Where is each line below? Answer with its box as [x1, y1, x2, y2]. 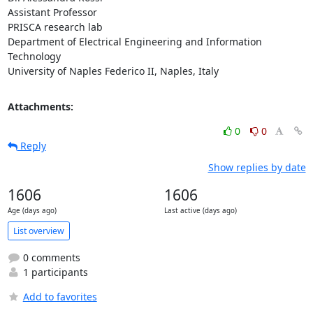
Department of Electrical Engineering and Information [7, 35, 262, 48]
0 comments [20, 251, 80, 264]
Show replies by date [208, 161, 306, 174]
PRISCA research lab [7, 20, 103, 34]
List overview [13, 224, 64, 237]
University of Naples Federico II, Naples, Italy [7, 64, 219, 78]
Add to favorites [22, 290, 97, 303]
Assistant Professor [7, 6, 97, 19]
